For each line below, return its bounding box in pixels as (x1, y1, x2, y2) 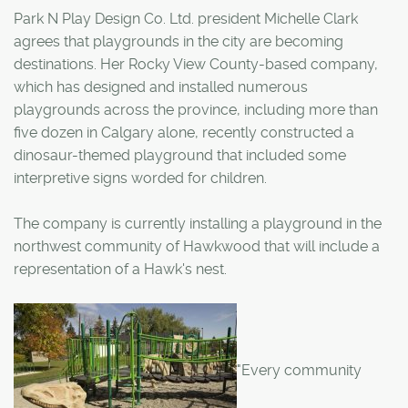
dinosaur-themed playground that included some (14, 146, 346, 164)
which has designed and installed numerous (14, 77, 308, 96)
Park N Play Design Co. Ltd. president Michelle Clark (14, 9, 358, 27)
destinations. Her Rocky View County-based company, (14, 55, 378, 73)
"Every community (237, 361, 362, 379)
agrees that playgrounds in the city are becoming (14, 32, 343, 50)
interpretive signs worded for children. (14, 168, 267, 187)
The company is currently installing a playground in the (14, 214, 382, 232)
